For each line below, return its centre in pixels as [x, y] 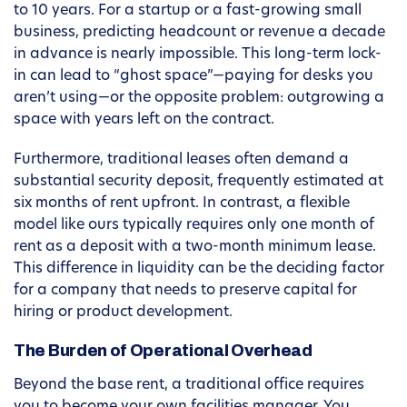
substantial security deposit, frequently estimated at [199, 182]
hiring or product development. [123, 313]
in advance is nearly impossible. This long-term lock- [198, 55]
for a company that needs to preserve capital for [185, 291]
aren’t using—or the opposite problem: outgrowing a [199, 99]
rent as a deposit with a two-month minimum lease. [195, 248]
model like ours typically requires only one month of [194, 226]
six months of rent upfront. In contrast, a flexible [182, 204]
